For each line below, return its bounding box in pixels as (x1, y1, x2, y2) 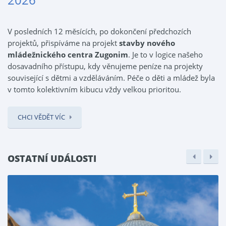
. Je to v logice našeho (128, 49, 203, 60)
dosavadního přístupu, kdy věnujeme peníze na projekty (8, 61, 203, 71)
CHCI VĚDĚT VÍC (18, 112, 65, 122)
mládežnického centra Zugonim (8, 49, 128, 60)
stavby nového (119, 37, 175, 48)
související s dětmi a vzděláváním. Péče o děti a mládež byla (8, 72, 215, 83)
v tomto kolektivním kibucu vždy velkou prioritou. (8, 84, 181, 94)
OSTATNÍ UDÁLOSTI (8, 152, 96, 164)
